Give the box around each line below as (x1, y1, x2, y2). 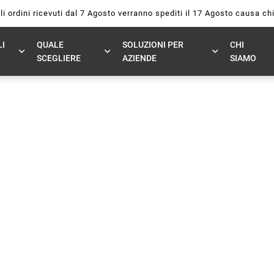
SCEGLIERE (37, 53, 81, 63)
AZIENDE (122, 53, 157, 63)
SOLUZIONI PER (122, 39, 183, 50)
